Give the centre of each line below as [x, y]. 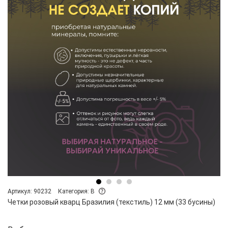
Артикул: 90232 [30, 191]
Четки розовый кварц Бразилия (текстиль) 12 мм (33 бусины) [111, 202]
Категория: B [77, 191]
